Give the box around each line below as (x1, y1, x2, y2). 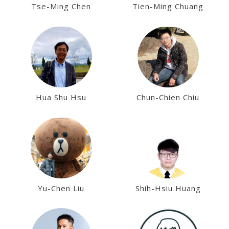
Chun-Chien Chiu (136, 92, 199, 102)
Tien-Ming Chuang (132, 1, 203, 11)
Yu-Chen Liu (38, 183, 84, 193)
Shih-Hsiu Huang (135, 183, 201, 193)
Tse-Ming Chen (31, 1, 91, 11)
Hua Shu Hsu (36, 92, 86, 102)
